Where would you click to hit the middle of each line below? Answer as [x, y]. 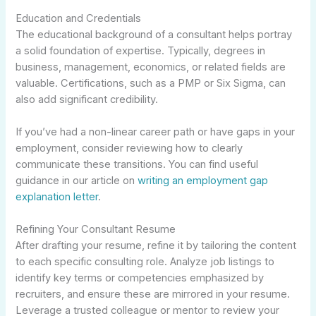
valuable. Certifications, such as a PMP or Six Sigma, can [151, 83]
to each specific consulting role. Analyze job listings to [145, 262]
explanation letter [57, 196]
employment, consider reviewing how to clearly [129, 148]
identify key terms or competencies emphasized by [140, 278]
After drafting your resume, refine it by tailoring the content [156, 246]
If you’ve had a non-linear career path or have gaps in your [156, 132]
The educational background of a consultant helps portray [154, 34]
